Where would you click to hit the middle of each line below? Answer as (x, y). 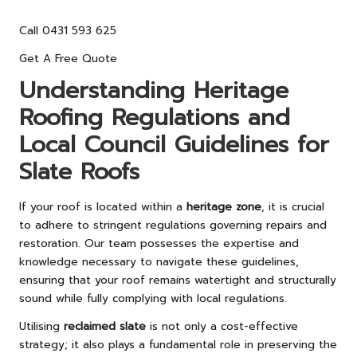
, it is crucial (293, 206)
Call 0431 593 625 (68, 31)
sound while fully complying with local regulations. (153, 298)
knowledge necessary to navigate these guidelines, (159, 261)
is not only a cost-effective (222, 326)
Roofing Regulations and (155, 118)
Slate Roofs (79, 172)
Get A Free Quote (68, 59)
